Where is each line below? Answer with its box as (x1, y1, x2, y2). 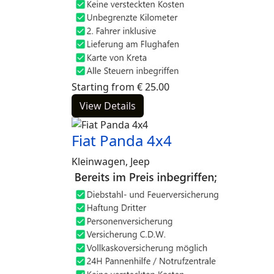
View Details (80, 99, 136, 113)
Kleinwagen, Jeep (72, 155, 150, 168)
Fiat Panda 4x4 (72, 130, 172, 150)
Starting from (72, 80, 135, 94)
